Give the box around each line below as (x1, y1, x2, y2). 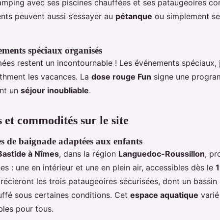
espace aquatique (130, 190, 198, 200)
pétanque (115, 11, 152, 21)
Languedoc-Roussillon (118, 149, 205, 159)
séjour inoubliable (21, 85, 89, 95)
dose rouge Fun (91, 72, 151, 82)
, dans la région (59, 149, 118, 159)
